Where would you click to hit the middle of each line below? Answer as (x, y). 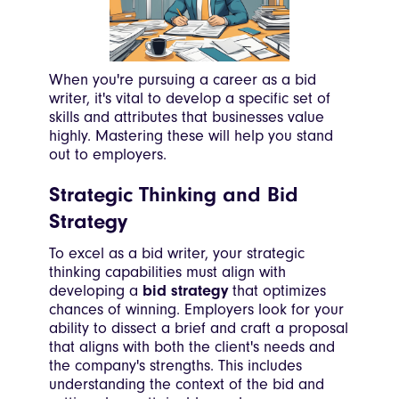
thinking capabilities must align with (167, 273)
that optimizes (277, 291)
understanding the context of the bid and (187, 385)
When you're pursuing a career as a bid (183, 80)
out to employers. (108, 155)
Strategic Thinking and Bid (174, 195)
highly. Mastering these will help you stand (191, 136)
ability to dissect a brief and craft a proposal (199, 329)
